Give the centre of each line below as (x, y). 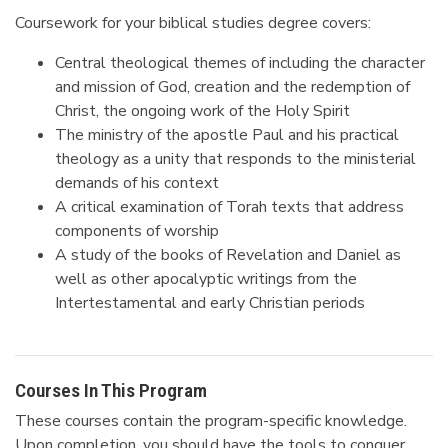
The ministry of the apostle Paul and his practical (227, 135)
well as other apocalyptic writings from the (206, 279)
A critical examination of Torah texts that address (229, 207)
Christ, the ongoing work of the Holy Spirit (202, 111)
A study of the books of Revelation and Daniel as (228, 255)
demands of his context (137, 183)
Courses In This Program (111, 390)
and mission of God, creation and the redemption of (232, 87)
